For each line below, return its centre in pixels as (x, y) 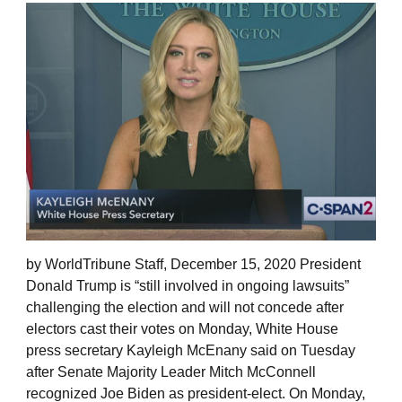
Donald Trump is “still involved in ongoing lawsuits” (188, 285)
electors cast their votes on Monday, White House (182, 328)
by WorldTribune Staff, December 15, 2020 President (193, 264)
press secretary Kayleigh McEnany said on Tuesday (191, 350)
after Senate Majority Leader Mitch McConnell (171, 371)
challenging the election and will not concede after (185, 307)
